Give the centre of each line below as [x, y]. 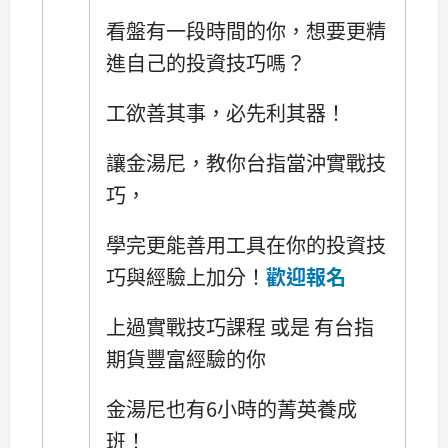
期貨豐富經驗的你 [186, 359]
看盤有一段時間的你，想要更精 [246, 30]
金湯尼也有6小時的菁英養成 [231, 409]
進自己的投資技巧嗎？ [206, 62]
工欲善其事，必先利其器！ [226, 112]
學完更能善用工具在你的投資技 [246, 245]
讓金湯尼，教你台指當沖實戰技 [246, 162]
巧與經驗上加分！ [186, 277]
